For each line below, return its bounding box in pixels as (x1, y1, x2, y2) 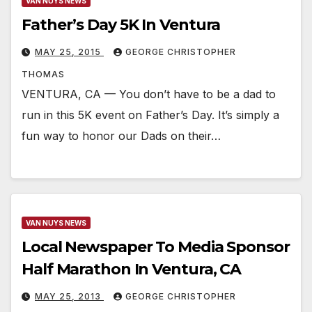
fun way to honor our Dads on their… (22, 129, 221, 143)
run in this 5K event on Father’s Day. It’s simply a (22, 108, 279, 123)
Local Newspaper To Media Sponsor (22, 237, 290, 256)
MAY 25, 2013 (35, 290, 104, 302)
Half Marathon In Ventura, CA (22, 259, 242, 279)
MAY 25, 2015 (35, 47, 104, 58)
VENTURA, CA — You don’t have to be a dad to (22, 87, 276, 102)
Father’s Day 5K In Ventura (22, 15, 221, 35)
